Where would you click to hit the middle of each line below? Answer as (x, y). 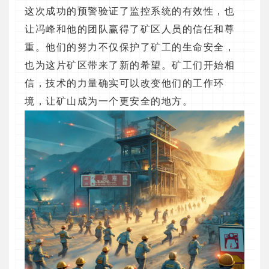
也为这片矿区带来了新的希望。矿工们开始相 (130, 65)
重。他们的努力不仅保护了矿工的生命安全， (130, 47)
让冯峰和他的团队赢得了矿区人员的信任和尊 (130, 29)
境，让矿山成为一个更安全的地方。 (109, 101)
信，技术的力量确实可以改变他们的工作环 (125, 83)
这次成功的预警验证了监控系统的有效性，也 (130, 11)
